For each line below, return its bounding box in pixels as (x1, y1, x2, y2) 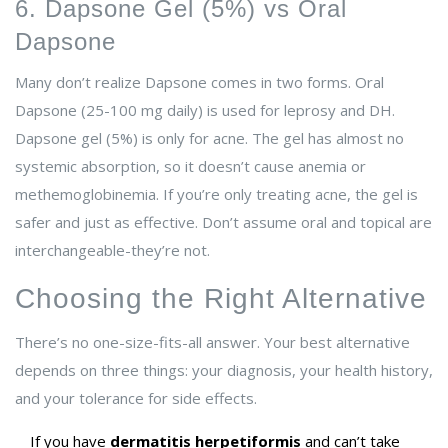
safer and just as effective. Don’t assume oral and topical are (15, 212, 432, 233)
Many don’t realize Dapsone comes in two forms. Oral (15, 72, 384, 93)
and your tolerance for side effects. (15, 388, 257, 409)
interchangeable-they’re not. (15, 240, 210, 261)
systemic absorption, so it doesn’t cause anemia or (15, 156, 366, 177)
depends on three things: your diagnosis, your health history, (15, 360, 433, 381)
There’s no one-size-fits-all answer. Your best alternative (15, 332, 410, 353)
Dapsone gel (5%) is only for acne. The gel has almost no (15, 128, 404, 149)
